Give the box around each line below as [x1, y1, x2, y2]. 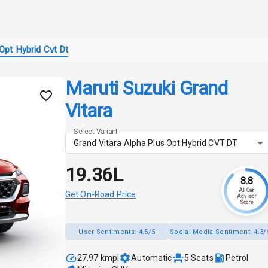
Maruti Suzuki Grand [65, 77, 228, 99]
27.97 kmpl [77, 253, 120, 263]
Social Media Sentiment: [169, 227, 254, 236]
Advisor [236, 193, 257, 200]
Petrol [225, 253, 249, 263]
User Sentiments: [78, 227, 139, 236]
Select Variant [73, 127, 118, 136]
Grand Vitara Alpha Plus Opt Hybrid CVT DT [73, 138, 238, 148]
